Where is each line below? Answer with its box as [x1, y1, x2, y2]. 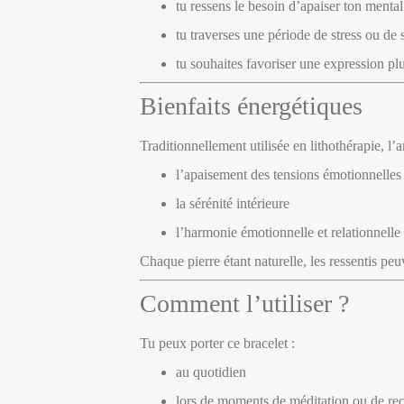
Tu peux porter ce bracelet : [140, 335, 295, 351]
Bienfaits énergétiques [140, 91, 363, 120]
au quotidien [176, 363, 246, 380]
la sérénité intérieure [176, 195, 289, 211]
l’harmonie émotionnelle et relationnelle [176, 224, 400, 240]
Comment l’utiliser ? [140, 289, 349, 317]
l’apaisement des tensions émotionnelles [176, 166, 401, 182]
